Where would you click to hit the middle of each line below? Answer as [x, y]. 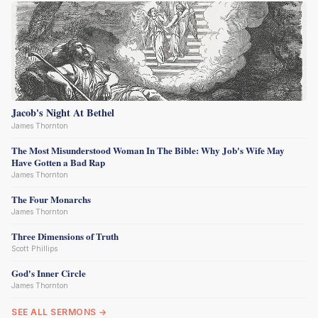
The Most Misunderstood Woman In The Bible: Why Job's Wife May [148, 150]
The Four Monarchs [51, 199]
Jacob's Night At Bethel [63, 113]
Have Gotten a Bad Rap [58, 162]
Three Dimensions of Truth [65, 236]
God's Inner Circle [49, 273]
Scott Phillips [34, 249]
